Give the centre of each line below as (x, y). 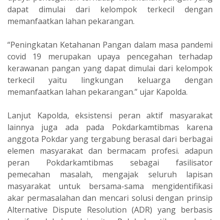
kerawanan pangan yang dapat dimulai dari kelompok (110, 68)
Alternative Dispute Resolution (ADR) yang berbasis (110, 210)
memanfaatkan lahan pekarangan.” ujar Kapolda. (97, 92)
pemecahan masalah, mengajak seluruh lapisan (110, 174)
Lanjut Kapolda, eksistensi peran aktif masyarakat (110, 115)
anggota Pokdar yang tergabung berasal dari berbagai (110, 139)
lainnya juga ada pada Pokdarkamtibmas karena (110, 127)
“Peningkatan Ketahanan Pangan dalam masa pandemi (110, 45)
